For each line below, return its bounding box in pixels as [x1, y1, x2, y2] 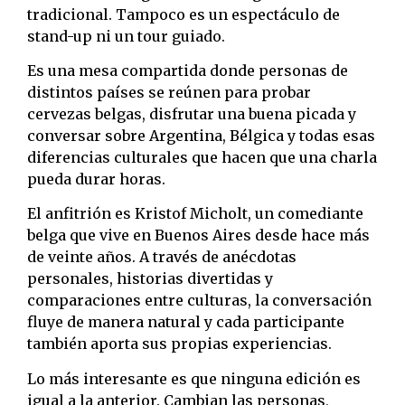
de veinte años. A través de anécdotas [27, 248, 297, 267]
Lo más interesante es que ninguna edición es [27, 369, 361, 388]
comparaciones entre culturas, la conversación [27, 291, 372, 310]
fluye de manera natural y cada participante [27, 313, 344, 332]
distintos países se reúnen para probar [27, 82, 311, 101]
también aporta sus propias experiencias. [27, 334, 332, 353]
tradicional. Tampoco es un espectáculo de [27, 5, 340, 24]
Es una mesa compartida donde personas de [27, 61, 348, 80]
